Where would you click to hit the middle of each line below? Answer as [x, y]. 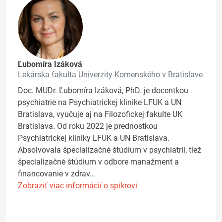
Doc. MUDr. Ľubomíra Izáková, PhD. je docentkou [103, 91]
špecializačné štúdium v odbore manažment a [98, 162]
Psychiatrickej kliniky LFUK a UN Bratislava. [94, 138]
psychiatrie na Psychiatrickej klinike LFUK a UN [100, 103]
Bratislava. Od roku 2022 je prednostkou [88, 126]
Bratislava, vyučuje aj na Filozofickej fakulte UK [100, 114]
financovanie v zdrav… [56, 174]
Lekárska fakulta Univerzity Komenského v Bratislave [110, 75]
